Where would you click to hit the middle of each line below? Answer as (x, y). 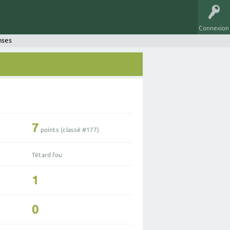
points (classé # (63, 129)
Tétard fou (47, 155)
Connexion (214, 28)
